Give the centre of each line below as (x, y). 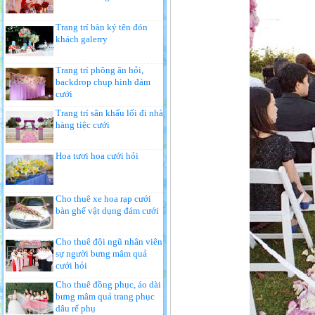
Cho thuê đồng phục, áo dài (108, 284)
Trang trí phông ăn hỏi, (99, 70)
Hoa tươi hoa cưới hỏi (97, 156)
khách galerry (82, 39)
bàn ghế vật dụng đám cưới (107, 211)
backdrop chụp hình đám (103, 82)
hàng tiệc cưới (83, 125)
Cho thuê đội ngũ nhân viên (109, 242)
